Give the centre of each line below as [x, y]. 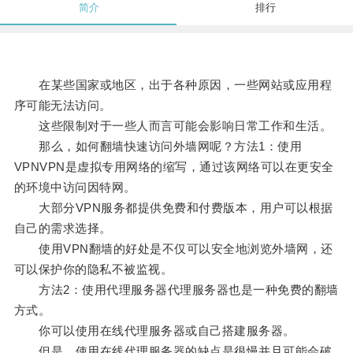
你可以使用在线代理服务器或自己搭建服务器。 [154, 331]
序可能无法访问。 [63, 106]
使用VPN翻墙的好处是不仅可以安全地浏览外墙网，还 [173, 249]
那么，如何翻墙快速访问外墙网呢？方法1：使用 [158, 147]
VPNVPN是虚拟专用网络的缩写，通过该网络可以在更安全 [174, 167]
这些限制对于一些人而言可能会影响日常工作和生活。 [173, 126]
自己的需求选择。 [63, 229]
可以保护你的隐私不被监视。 [93, 269]
